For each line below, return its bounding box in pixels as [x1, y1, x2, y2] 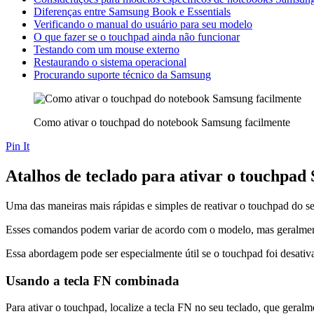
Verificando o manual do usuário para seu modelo [34, 18, 252, 30]
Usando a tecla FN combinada [6, 273, 179, 288]
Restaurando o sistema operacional [34, 56, 186, 68]
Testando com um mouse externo [34, 43, 179, 55]
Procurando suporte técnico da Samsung [34, 69, 211, 81]
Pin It [6, 140, 29, 152]
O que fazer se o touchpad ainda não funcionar [34, 31, 240, 43]
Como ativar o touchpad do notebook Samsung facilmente [34, 116, 290, 128]
